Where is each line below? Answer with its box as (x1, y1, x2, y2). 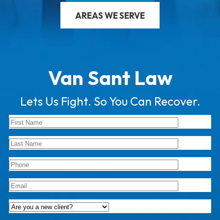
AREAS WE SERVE (75, 10, 145, 21)
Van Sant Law (48, 65, 172, 90)
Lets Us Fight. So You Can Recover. (20, 94, 200, 109)
